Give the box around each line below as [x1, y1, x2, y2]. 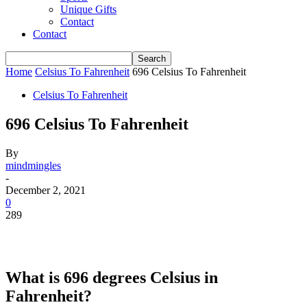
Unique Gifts [60, 3, 116, 15]
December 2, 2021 [5, 184, 86, 196]
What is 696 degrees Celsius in [5, 268, 218, 286]
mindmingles [5, 159, 61, 171]
